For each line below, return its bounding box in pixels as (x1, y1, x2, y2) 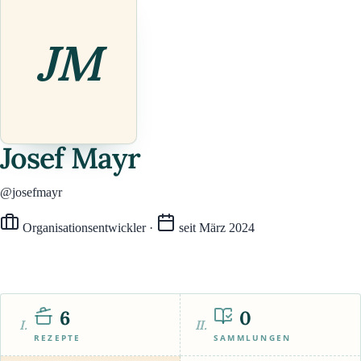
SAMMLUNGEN (213, 332, 292, 343)
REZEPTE (33, 332, 81, 343)
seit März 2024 (176, 221, 255, 234)
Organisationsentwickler (19, 221, 149, 234)
